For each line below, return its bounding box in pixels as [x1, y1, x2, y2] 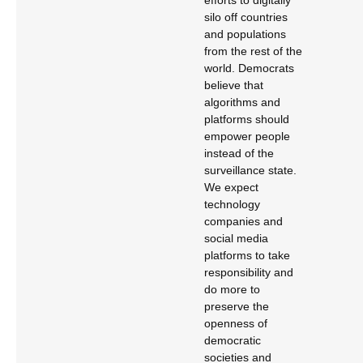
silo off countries [204, 11, 288, 23]
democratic [204, 334, 261, 347]
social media [204, 232, 268, 245]
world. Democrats [204, 62, 294, 75]
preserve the [204, 300, 269, 313]
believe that [204, 79, 263, 92]
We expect [204, 181, 258, 194]
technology [204, 198, 260, 211]
